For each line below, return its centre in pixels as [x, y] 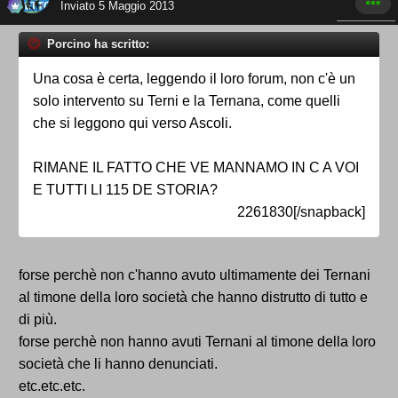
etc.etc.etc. [52, 386]
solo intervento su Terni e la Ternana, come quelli [187, 101]
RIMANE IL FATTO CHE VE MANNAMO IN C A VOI [196, 168]
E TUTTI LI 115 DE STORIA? [125, 190]
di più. [38, 320]
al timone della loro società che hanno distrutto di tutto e [193, 298]
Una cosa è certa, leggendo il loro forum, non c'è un [194, 79]
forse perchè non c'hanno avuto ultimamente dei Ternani [195, 275]
